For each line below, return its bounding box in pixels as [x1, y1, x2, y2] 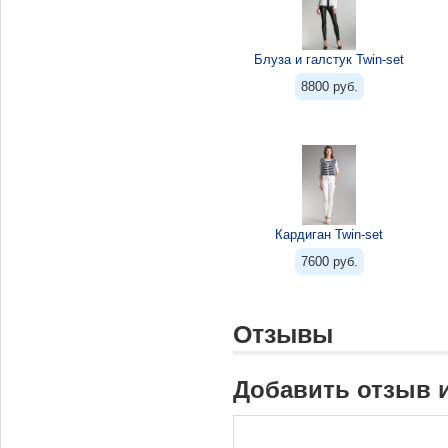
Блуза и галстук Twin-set [254, 52, 404, 67]
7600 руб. [300, 254, 358, 269]
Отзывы [233, 320, 333, 348]
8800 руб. [300, 79, 358, 94]
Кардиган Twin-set [275, 227, 383, 242]
